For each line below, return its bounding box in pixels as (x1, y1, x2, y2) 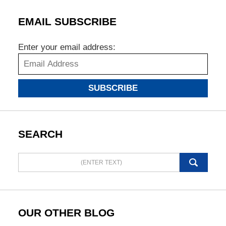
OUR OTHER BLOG (18, 207, 115, 219)
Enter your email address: (18, 42, 116, 52)
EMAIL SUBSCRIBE (18, 16, 117, 28)
